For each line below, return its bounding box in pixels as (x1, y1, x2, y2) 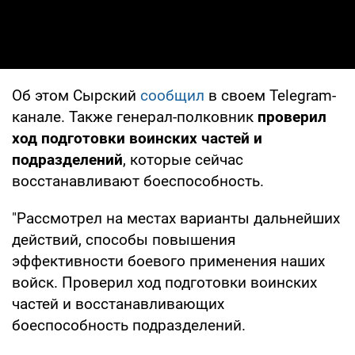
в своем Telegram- (204, 86, 336, 105)
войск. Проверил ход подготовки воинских (12, 273, 317, 292)
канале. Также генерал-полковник (12, 107, 258, 126)
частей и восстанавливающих (12, 294, 224, 313)
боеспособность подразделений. (12, 315, 246, 334)
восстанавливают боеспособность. (12, 171, 264, 190)
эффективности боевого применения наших (12, 251, 325, 270)
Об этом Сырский (12, 86, 140, 105)
